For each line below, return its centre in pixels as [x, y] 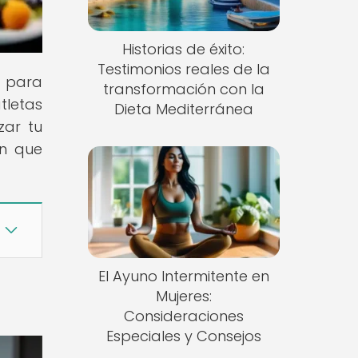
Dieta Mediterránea [183, 109]
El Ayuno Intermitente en [183, 276]
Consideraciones [183, 316]
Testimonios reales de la [183, 70]
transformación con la [183, 89]
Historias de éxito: [184, 50]
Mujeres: [183, 296]
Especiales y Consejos [183, 336]
